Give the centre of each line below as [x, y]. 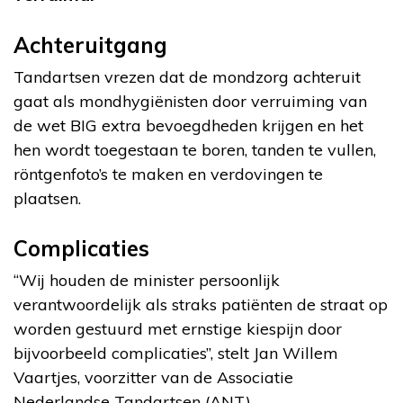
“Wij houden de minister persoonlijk [147, 280]
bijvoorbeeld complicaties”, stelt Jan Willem [176, 353]
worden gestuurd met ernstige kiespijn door [178, 328]
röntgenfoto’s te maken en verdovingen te [168, 174]
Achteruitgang [90, 45]
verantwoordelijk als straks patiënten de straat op [201, 304]
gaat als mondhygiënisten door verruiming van [190, 101]
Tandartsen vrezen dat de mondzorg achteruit [187, 76]
